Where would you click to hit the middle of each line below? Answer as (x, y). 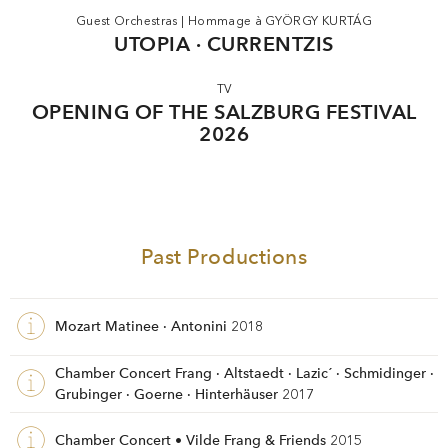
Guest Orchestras (126, 20)
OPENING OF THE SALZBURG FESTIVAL (224, 112)
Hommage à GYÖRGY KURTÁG (280, 20)
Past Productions (224, 256)
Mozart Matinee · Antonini (141, 326)
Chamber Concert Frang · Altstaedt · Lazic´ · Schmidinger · (244, 372)
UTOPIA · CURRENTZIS (224, 44)
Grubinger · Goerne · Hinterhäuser (166, 393)
